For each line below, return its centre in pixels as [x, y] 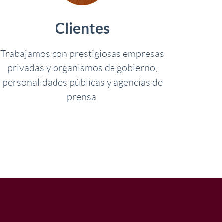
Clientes [82, 28]
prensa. [82, 97]
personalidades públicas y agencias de [82, 82]
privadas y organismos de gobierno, [82, 68]
